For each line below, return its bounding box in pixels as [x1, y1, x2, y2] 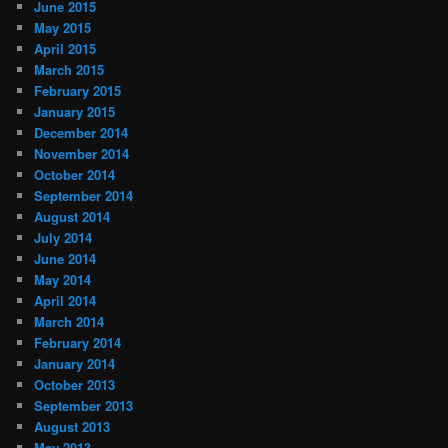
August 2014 [34, 206, 111, 226]
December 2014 [34, 122, 129, 142]
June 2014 [34, 248, 97, 268]
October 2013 [34, 374, 116, 394]
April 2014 [34, 290, 97, 310]
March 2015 [34, 59, 105, 79]
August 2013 [34, 416, 111, 436]
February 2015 [34, 80, 122, 100]
